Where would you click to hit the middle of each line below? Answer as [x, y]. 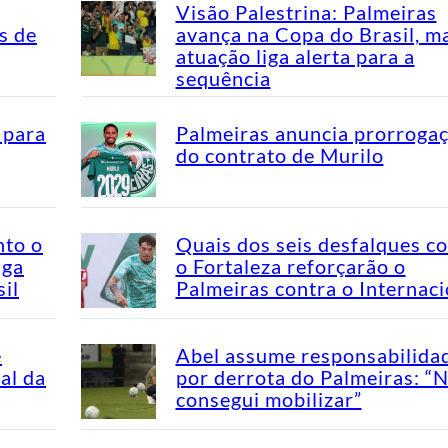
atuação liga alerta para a [295, 55]
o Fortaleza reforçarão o [290, 265]
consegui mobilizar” [268, 398]
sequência [223, 77]
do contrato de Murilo [279, 154]
